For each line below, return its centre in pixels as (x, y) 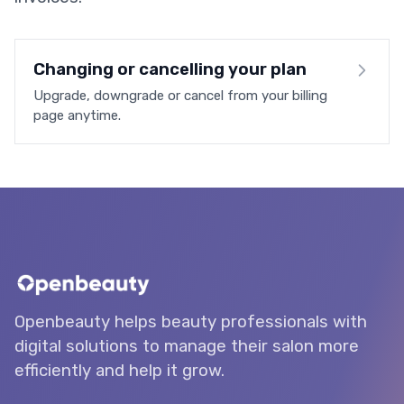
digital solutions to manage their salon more (187, 346)
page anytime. (77, 115)
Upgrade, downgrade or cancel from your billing (180, 96)
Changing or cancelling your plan (170, 69)
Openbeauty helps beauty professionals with (191, 322)
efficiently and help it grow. (119, 371)
